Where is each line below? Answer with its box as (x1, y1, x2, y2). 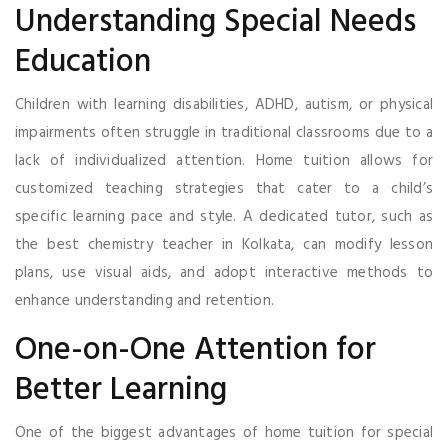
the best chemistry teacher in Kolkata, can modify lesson (15, 232, 433, 257)
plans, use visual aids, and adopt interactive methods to (15, 260, 433, 285)
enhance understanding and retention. (15, 288, 275, 313)
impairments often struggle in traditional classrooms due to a (15, 120, 433, 145)
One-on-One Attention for (15, 324, 376, 376)
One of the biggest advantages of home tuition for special (15, 420, 433, 445)
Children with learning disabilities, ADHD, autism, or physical (15, 92, 433, 117)
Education (15, 36, 151, 88)
